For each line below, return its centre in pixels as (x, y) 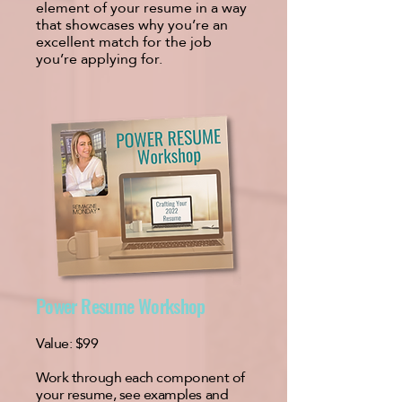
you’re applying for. (99, 59)
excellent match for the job (124, 42)
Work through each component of (140, 377)
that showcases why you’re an (132, 25)
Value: (56, 343)
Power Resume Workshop (121, 306)
